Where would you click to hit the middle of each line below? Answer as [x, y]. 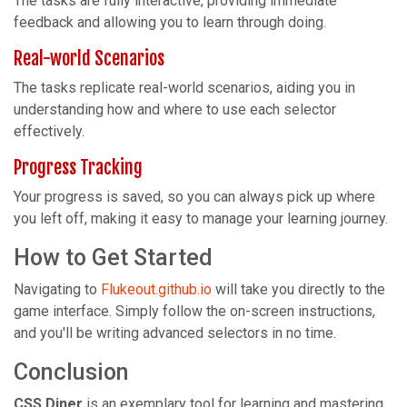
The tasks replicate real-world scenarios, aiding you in [184, 88]
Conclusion [71, 372]
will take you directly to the [298, 290]
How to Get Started [113, 258]
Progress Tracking [78, 168]
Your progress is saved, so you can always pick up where [194, 197]
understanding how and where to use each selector [175, 110]
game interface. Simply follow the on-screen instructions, [194, 312]
